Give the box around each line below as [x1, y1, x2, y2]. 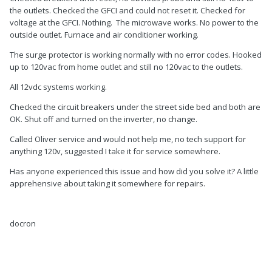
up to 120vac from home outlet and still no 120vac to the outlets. [10, 61, 245, 73]
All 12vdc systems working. [10, 81, 109, 93]
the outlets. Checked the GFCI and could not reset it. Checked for [10, 5, 245, 16]
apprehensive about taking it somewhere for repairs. [10, 178, 207, 189]
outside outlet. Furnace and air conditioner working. [10, 29, 199, 41]
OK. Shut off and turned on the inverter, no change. [10, 114, 201, 125]
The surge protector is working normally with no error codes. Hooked [10, 49, 262, 61]
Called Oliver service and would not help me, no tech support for [10, 134, 246, 145]
